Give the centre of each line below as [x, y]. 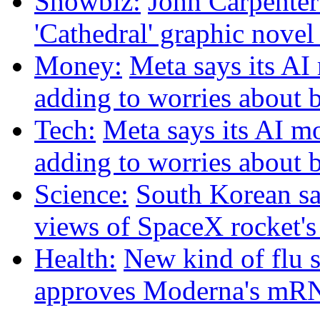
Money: [78, 65]
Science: [81, 194]
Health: [75, 258]
